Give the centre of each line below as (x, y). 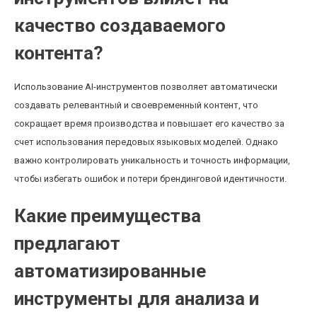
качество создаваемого (120, 25)
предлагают (67, 243)
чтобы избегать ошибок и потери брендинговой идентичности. (150, 179)
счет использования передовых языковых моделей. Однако (146, 142)
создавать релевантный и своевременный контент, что (136, 105)
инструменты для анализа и (137, 299)
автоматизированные (110, 271)
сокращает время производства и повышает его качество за (149, 123)
